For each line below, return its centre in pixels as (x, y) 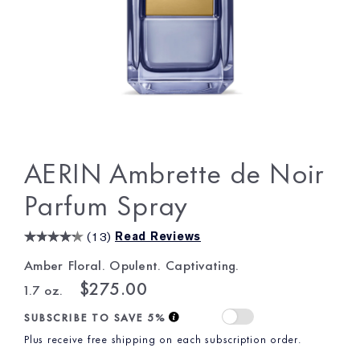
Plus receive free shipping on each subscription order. (163, 338)
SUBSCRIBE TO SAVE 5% (95, 317)
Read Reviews (158, 236)
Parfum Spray (106, 203)
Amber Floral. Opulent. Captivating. (132, 264)
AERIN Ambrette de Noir (174, 171)
